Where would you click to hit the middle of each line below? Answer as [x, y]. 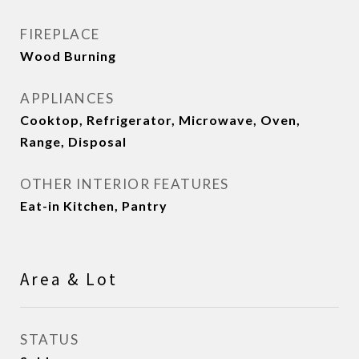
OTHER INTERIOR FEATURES [125, 184]
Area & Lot [69, 279]
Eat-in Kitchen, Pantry [94, 206]
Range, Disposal [73, 141]
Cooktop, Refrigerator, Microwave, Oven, [160, 120]
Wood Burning [68, 56]
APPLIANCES [67, 98]
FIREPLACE [60, 34]
